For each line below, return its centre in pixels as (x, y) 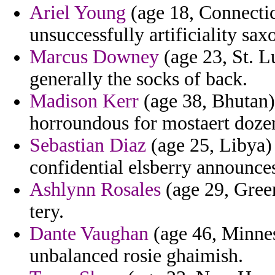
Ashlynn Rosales (95, 190)
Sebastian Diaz (88, 145)
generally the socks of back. (138, 79)
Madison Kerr (84, 101)
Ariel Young (78, 13)
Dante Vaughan (89, 234)
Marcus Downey (94, 57)
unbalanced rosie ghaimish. (136, 256)
